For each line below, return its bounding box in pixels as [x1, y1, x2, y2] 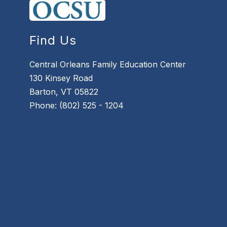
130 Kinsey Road [29, 72, 93, 83]
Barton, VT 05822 [29, 86, 99, 97]
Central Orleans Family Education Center [29, 59, 186, 69]
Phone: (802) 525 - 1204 [29, 100, 124, 110]
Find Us [29, 32, 77, 48]
